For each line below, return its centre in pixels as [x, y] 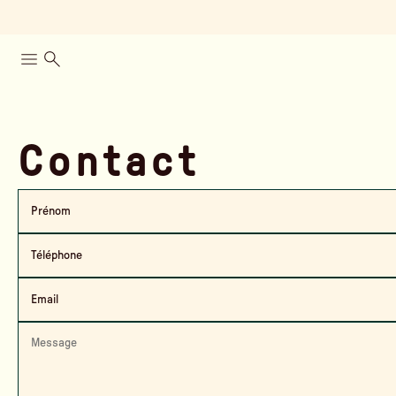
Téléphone [57, 255]
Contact [109, 163]
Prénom [51, 211]
